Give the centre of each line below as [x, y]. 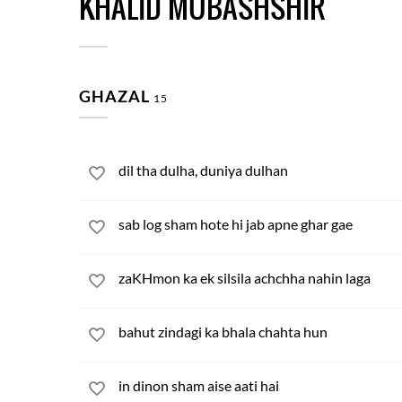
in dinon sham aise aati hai [199, 385]
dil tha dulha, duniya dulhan [203, 170]
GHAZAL [116, 96]
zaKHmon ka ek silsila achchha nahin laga [245, 278]
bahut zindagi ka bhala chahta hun [223, 332]
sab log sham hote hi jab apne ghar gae [236, 224]
